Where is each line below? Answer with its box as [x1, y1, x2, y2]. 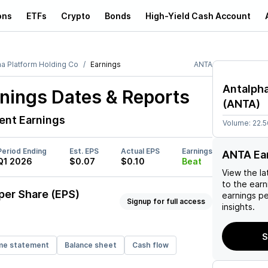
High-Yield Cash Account [145, 10, 251, 21]
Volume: [223, 118, 252, 127]
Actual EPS [120, 147, 160, 156]
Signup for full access [127, 197, 205, 206]
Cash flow [132, 240, 169, 249]
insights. [222, 202, 255, 212]
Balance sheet [65, 240, 117, 249]
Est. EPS [69, 147, 99, 156]
